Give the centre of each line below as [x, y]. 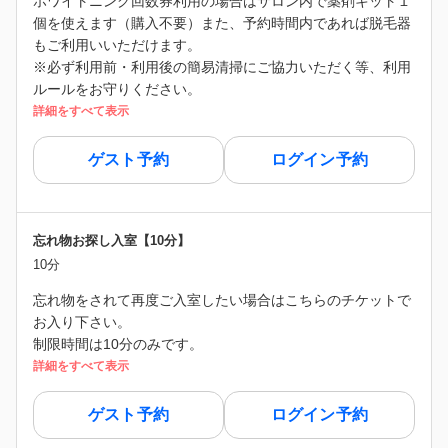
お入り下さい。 [82, 321]
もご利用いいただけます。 [117, 44]
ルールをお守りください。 [117, 88]
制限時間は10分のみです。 [118, 343]
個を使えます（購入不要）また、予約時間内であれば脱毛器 [222, 22]
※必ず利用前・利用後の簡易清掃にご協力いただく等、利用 [222, 66]
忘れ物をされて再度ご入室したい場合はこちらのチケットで [222, 299]
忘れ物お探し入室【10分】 [111, 240]
